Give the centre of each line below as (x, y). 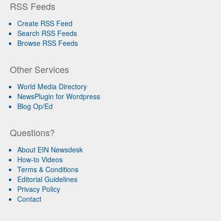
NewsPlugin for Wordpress (59, 96)
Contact (29, 199)
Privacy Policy (39, 189)
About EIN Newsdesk (50, 150)
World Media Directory (52, 87)
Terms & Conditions (48, 169)
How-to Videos (40, 160)
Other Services (39, 69)
